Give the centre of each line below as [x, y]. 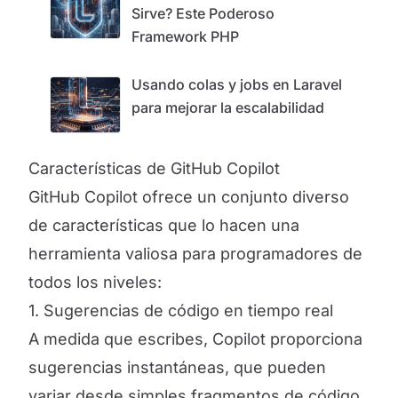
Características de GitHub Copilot [154, 168]
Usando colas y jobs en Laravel [237, 84]
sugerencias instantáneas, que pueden [177, 367]
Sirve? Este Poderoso [203, 13]
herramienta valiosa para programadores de [195, 254]
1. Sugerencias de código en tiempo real [181, 310]
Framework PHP [185, 36]
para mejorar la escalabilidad [228, 107]
